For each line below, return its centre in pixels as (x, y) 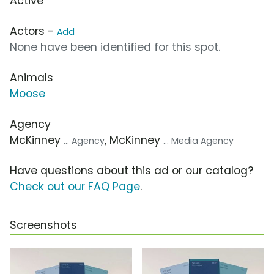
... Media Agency (198, 141)
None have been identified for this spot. (115, 47)
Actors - (33, 31)
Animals (31, 78)
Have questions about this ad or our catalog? (131, 171)
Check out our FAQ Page (75, 187)
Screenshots (43, 225)
